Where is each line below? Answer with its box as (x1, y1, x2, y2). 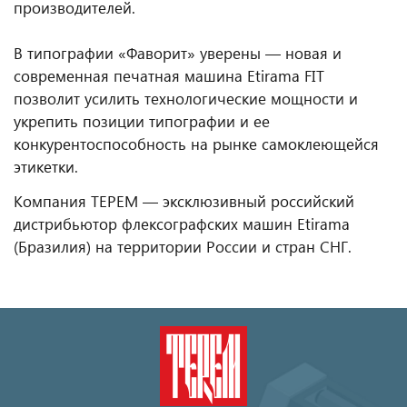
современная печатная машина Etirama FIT (14, 65, 324, 87)
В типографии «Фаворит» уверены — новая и (14, 43, 342, 65)
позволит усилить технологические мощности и (14, 88, 358, 110)
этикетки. (14, 156, 78, 178)
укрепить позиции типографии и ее (14, 111, 270, 133)
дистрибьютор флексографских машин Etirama (14, 213, 350, 235)
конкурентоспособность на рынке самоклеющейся (14, 134, 379, 155)
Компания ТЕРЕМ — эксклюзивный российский (14, 191, 354, 213)
